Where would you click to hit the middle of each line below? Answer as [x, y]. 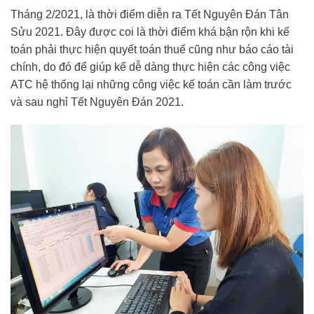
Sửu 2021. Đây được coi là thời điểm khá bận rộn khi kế [150, 32]
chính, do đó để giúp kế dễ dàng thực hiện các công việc [150, 67]
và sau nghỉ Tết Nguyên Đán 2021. [97, 102]
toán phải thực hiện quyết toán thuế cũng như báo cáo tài [152, 49]
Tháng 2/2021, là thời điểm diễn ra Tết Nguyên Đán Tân [150, 14]
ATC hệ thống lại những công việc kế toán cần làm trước [151, 84]
